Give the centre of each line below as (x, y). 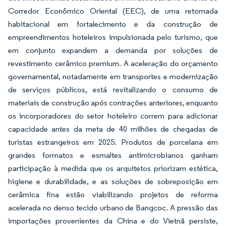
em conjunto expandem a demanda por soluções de (113, 50)
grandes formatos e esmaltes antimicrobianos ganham (113, 155)
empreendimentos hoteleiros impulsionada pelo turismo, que (113, 37)
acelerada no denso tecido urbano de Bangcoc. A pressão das (113, 208)
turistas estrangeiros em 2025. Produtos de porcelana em (113, 142)
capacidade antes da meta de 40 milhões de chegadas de (113, 129)
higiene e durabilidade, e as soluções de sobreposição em (113, 181)
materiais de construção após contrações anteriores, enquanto (113, 103)
